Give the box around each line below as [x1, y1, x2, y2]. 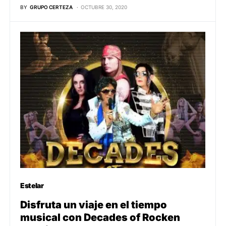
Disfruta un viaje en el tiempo [20, 199, 167, 211]
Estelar [20, 181, 44, 190]
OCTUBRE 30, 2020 [81, 4, 127, 10]
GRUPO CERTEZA [30, 4, 73, 10]
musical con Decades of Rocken [20, 211, 180, 224]
